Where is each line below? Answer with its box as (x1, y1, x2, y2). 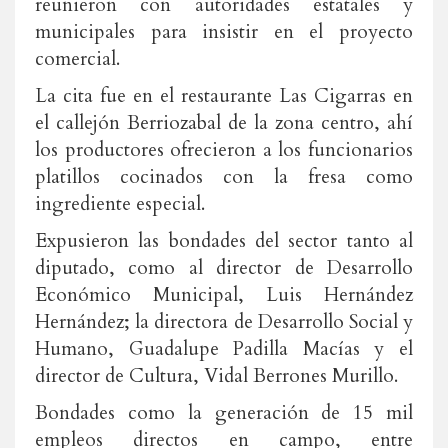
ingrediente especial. (35, 191, 205, 217)
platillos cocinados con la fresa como (35, 164, 413, 190)
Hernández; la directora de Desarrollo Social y (35, 309, 413, 335)
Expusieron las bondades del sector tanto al (35, 228, 413, 254)
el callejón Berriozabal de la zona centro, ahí (35, 110, 413, 136)
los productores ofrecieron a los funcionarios (35, 137, 413, 163)
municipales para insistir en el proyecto (35, 19, 413, 45)
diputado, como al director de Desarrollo (35, 255, 413, 281)
